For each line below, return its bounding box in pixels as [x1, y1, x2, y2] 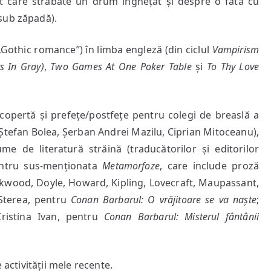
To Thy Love [206, 60, 260, 73]
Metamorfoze [102, 159, 160, 172]
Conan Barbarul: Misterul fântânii [103, 210, 259, 223]
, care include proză [159, 159, 260, 172]
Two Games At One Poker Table [50, 60, 192, 73]
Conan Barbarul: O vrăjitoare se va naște [71, 193, 256, 206]
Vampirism [212, 43, 259, 56]
